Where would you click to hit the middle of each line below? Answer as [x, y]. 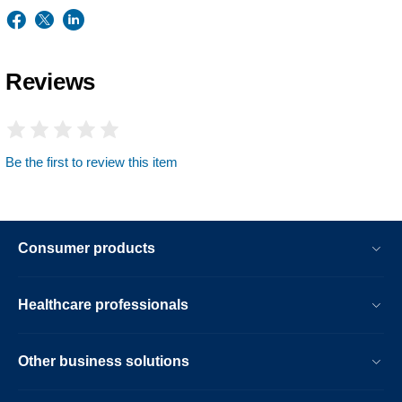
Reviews [50, 82]
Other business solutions [104, 361]
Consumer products [87, 248]
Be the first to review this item [92, 162]
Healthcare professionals [103, 305]
